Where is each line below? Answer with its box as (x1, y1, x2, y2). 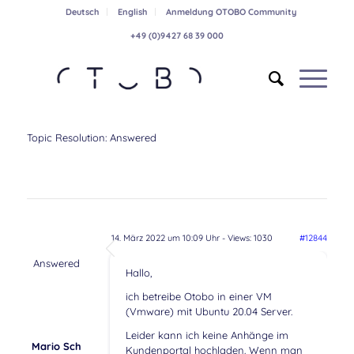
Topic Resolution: (26, 131, 110, 144)
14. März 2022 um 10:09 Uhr (111, 232, 220, 243)
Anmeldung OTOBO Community (165, 6, 296, 17)
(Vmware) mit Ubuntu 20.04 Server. (125, 305, 292, 318)
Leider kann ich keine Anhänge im (125, 329, 288, 342)
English (117, 6, 147, 17)
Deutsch (65, 6, 99, 17)
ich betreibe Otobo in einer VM (125, 290, 272, 303)
